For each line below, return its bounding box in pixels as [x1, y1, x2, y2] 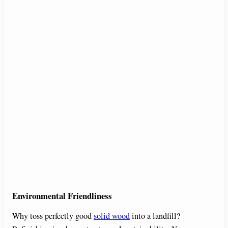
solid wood [94, 210, 130, 222]
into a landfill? [130, 210, 180, 222]
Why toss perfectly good [12, 210, 94, 222]
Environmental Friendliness [12, 189, 112, 202]
